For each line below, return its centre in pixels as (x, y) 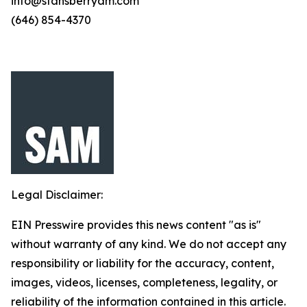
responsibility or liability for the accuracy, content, (143, 263)
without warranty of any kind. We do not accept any (149, 244)
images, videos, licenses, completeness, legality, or (144, 282)
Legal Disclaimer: (57, 195)
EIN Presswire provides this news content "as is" (136, 225)
